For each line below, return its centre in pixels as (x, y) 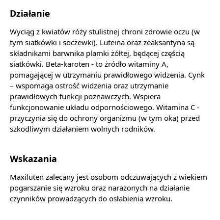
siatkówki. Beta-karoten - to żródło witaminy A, (89, 64)
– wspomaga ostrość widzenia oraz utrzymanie (89, 86)
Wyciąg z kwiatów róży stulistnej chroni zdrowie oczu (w (105, 32)
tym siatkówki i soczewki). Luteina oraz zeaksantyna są (102, 42)
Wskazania (33, 159)
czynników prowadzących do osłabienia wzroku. (91, 199)
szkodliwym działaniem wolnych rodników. (82, 129)
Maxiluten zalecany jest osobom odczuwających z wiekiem (109, 177)
